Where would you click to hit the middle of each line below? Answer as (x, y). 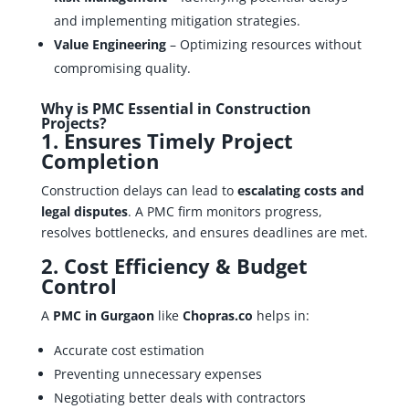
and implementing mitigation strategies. (177, 20)
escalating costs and (300, 190)
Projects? (73, 123)
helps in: (281, 315)
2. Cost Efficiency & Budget (174, 265)
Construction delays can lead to (139, 190)
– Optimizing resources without (263, 44)
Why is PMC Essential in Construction (176, 108)
